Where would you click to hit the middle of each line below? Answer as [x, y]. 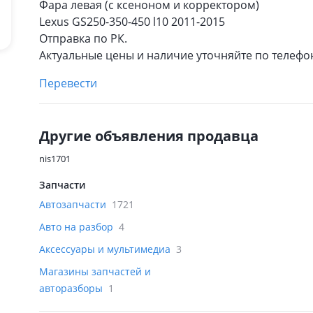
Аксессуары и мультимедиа [106, 249]
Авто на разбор [78, 227]
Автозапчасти [74, 204]
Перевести [68, 83]
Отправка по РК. [83, 38]
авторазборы [72, 288]
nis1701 [55, 159]
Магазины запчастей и [95, 271]
